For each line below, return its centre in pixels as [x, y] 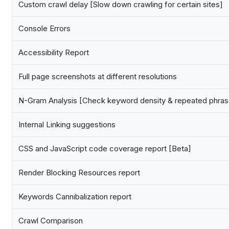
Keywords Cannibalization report [75, 197]
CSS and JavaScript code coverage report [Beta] [105, 149]
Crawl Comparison [51, 221]
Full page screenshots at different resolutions [98, 77]
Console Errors [44, 29]
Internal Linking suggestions [67, 125]
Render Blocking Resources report [79, 173]
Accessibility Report [54, 53]
